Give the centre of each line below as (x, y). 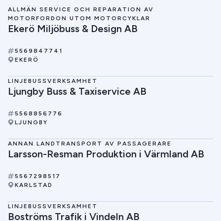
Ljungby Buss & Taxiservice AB (77, 91)
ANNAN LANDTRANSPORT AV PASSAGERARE (90, 144)
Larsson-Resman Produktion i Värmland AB (106, 154)
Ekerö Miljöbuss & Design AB (73, 29)
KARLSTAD (34, 185)
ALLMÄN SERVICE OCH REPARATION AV (81, 9)
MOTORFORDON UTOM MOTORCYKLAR (79, 18)
